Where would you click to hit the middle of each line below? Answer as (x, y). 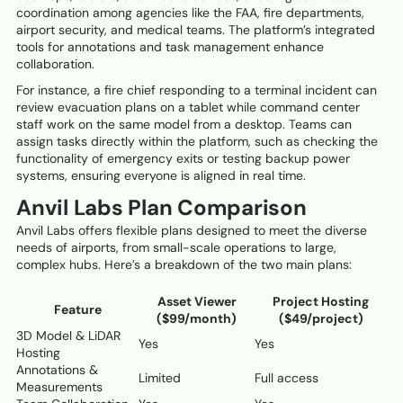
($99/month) (197, 319)
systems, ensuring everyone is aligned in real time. (161, 176)
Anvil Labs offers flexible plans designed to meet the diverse (192, 231)
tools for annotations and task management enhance (170, 47)
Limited (160, 378)
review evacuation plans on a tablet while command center (188, 107)
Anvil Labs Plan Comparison (161, 208)
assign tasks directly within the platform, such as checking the (197, 142)
